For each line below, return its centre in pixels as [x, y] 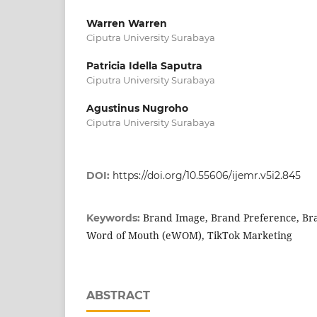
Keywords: [115, 218]
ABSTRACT [118, 295]
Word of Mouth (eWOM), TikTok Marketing [189, 235]
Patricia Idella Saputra [144, 65]
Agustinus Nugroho [137, 108]
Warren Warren [127, 23]
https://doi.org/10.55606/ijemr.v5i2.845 [207, 175]
